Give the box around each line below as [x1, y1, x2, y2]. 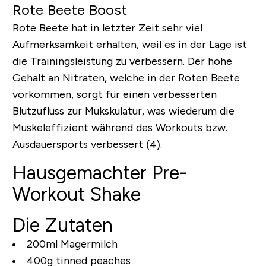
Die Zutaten [12, 214, 113, 236]
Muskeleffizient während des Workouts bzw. [12, 121, 227, 134]
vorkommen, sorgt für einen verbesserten [12, 88, 217, 100]
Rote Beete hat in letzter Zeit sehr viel [12, 21, 202, 34]
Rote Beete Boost [12, 1, 127, 18]
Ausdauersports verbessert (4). [12, 138, 162, 150]
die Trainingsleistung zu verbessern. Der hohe [12, 55, 232, 67]
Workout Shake [12, 183, 141, 205]
